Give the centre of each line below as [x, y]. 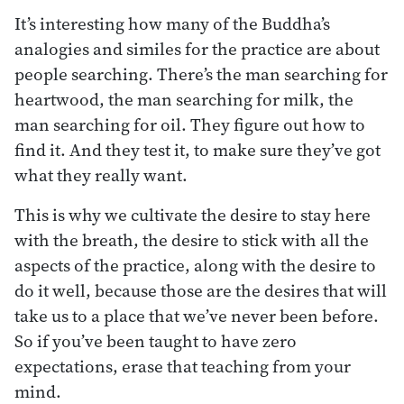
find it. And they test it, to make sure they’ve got [197, 149]
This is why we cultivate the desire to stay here [193, 214]
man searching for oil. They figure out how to [190, 124]
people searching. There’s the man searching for [201, 73]
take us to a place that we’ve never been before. [197, 315]
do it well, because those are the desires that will [201, 290]
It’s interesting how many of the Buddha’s [172, 23]
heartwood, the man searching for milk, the [184, 99]
